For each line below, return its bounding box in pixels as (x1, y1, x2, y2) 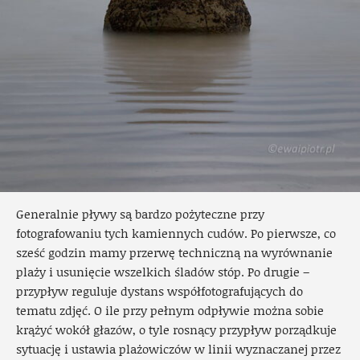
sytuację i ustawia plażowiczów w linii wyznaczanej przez (16, 339, 341, 358)
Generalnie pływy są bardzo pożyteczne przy (16, 204, 264, 223)
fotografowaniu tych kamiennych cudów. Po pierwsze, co (16, 223, 336, 242)
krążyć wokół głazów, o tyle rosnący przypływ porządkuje (16, 320, 337, 338)
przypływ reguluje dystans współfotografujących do (16, 281, 303, 300)
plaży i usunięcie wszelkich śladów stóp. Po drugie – (16, 262, 309, 280)
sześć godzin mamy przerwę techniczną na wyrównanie (16, 243, 333, 261)
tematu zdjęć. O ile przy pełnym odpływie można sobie (16, 301, 324, 319)
